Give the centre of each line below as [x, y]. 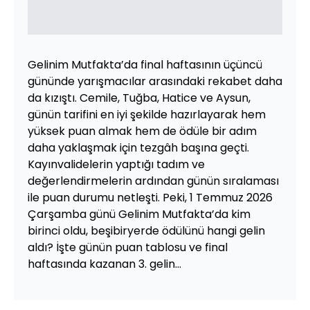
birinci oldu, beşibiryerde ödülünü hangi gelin [146, 231]
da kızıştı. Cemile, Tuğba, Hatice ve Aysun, [139, 98]
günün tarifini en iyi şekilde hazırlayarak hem [147, 115]
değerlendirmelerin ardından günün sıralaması [153, 181]
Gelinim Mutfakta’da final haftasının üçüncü [145, 65]
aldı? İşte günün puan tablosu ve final [128, 247]
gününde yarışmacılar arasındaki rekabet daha [155, 81]
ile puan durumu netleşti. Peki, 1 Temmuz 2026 [150, 198]
